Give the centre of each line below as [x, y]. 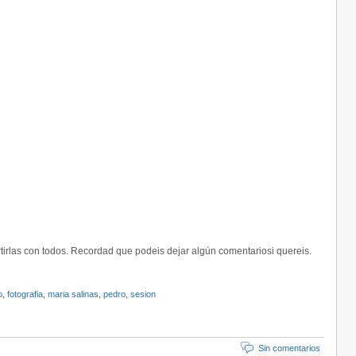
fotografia [25, 294]
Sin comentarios [289, 348]
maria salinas [73, 294]
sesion [143, 294]
